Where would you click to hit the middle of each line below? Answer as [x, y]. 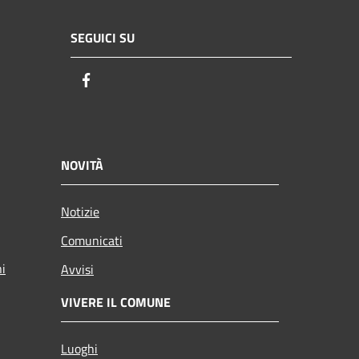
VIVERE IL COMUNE [116, 302]
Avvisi [77, 269]
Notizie [80, 211]
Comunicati [92, 240]
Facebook [124, 81]
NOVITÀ [82, 165]
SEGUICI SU [103, 38]
